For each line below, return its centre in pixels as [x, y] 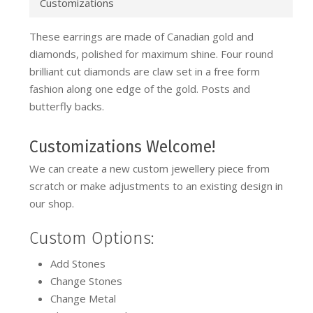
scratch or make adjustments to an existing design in [156, 185]
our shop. [51, 203]
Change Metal [83, 299]
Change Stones [86, 281]
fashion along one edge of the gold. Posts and [139, 88]
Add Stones [78, 264]
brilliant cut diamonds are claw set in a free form [144, 71]
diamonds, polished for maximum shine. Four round [151, 53]
